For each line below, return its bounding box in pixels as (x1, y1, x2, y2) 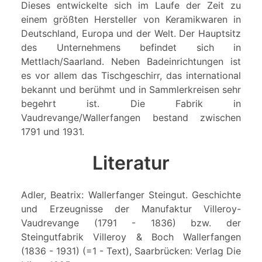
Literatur (92, 151, 170, 175)
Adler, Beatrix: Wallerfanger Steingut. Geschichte (21, 189, 241, 201)
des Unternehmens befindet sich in (21, 42, 241, 54)
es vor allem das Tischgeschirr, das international (21, 70, 241, 82)
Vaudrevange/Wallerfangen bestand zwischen (21, 112, 241, 124)
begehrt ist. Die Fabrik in (21, 98, 241, 110)
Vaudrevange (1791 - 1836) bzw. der (21, 217, 241, 229)
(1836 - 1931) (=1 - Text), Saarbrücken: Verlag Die (21, 245, 241, 257)
